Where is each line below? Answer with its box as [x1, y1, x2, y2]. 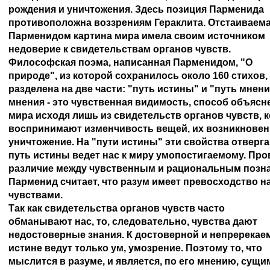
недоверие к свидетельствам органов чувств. [8, 44, 231, 54]
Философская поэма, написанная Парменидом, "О [8, 57, 255, 67]
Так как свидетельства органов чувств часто [8, 203, 227, 213]
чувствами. [8, 190, 63, 200]
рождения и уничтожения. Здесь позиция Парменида [8, 4, 266, 14]
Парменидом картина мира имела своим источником [8, 31, 268, 41]
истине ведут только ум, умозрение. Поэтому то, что [8, 243, 265, 253]
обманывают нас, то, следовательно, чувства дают [8, 216, 260, 227]
